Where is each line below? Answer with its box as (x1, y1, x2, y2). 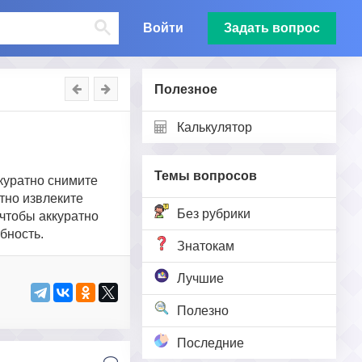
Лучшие (177, 271, 224, 285)
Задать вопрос (224, 21, 320, 35)
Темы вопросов (154, 169, 257, 183)
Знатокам (177, 239, 234, 253)
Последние (177, 336, 244, 350)
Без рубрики (177, 207, 250, 221)
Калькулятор (177, 120, 252, 134)
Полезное (154, 82, 217, 96)
